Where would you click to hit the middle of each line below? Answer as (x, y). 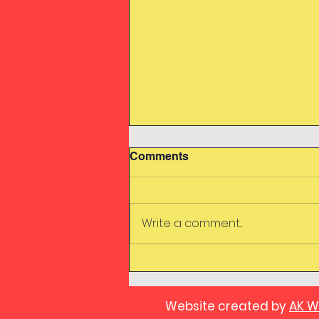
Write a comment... (192, 224)
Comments (159, 157)
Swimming (179, 206)
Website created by (227, 307)
